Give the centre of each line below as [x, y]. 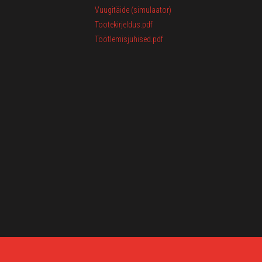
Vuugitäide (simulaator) [133, 10]
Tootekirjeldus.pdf [124, 25]
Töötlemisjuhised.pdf [129, 39]
